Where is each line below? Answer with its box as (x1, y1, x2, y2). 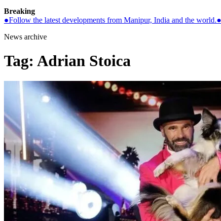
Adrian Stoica (37, 52, 131, 70)
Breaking (4, 7, 35, 15)
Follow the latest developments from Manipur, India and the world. (9, 16, 217, 24)
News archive (4, 33, 47, 41)
